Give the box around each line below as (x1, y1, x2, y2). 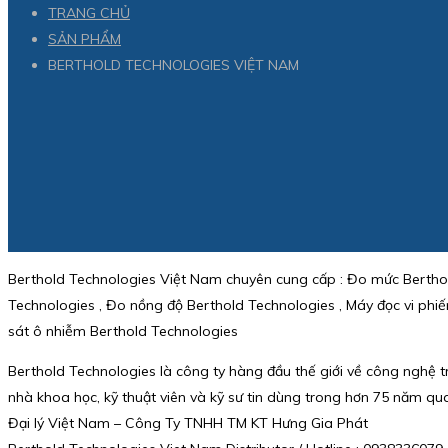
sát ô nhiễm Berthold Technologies (8, 322, 238, 341)
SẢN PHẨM (48, 30, 121, 49)
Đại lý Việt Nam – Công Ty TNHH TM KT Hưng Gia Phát (8, 414, 368, 433)
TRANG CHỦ (48, 4, 130, 23)
